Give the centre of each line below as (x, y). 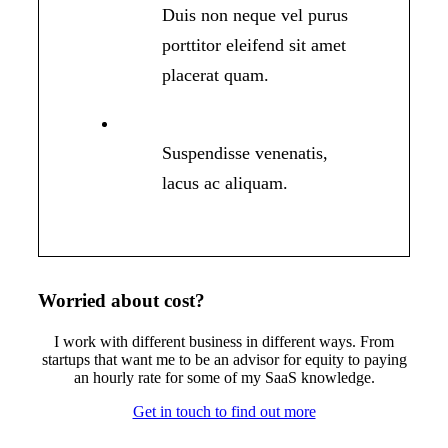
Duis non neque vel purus (255, 15)
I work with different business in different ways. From (224, 342)
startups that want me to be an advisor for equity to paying (224, 360)
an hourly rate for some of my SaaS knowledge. (224, 378)
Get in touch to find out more (224, 412)
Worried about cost (116, 301)
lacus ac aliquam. (225, 183)
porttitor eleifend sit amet (254, 45)
